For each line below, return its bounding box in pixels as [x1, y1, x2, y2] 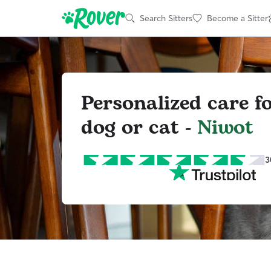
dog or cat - [81, 113, 197, 143]
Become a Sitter [207, 12, 268, 24]
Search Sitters [140, 12, 192, 24]
